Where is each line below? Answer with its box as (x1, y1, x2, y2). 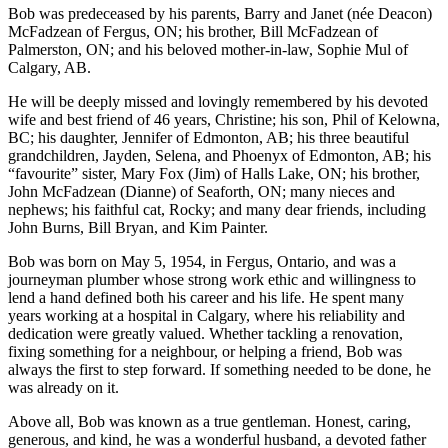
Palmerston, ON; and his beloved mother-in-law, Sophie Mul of (8, 41, 408, 59)
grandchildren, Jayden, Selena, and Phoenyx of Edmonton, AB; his (8, 147, 431, 165)
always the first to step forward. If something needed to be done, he (8, 361, 431, 379)
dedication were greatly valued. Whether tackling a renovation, (8, 325, 403, 343)
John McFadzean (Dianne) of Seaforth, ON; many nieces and (8, 183, 395, 201)
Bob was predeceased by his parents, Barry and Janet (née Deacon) (8, 5, 432, 23)
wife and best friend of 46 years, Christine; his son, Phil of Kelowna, (8, 111, 440, 129)
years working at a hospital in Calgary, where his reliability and (8, 307, 405, 325)
